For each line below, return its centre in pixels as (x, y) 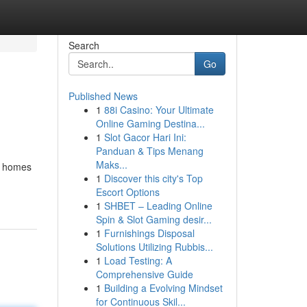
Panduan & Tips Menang (149, 151)
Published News (103, 96)
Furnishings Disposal (149, 233)
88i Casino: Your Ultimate (159, 110)
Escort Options (127, 192)
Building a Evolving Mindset (163, 288)
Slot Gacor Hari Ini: (145, 137)
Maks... (111, 164)
